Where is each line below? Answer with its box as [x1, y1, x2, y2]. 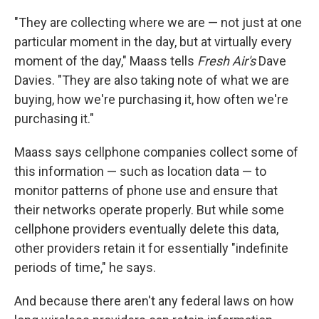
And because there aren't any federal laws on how [14, 293, 294, 309]
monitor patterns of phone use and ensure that [14, 183, 278, 199]
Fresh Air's [197, 53, 256, 69]
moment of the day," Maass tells [14, 53, 197, 69]
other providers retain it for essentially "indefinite [14, 241, 288, 256]
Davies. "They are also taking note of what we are [14, 73, 289, 88]
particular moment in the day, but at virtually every [14, 34, 292, 50]
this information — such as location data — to [14, 164, 266, 179]
